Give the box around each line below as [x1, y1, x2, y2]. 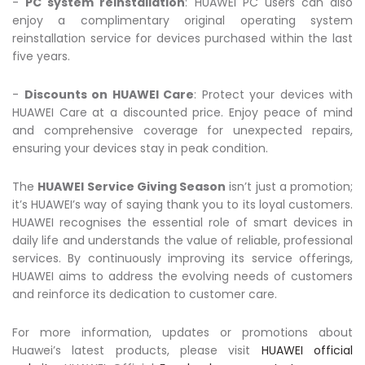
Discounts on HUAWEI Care [24, 86, 194, 103]
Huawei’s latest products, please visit [12, 341, 262, 358]
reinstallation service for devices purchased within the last [12, 29, 353, 46]
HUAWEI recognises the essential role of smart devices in [12, 213, 353, 231]
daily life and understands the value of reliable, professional [12, 231, 353, 248]
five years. [12, 47, 70, 64]
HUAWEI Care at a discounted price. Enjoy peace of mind [12, 103, 353, 121]
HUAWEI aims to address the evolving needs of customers [12, 267, 353, 284]
